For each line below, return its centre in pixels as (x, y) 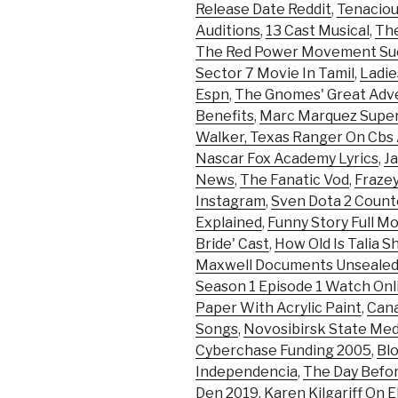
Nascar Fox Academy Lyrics (287, 159)
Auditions (228, 31)
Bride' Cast (232, 244)
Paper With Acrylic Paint (279, 308)
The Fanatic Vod (295, 180)
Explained (229, 223)
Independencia (247, 372)
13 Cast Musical (318, 31)
